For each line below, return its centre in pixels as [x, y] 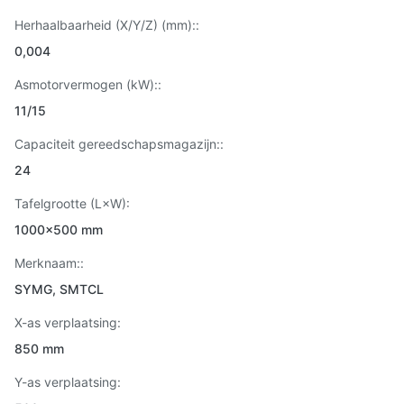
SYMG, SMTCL [59, 289]
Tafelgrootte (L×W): [72, 203]
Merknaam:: [49, 263]
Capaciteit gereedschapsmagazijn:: [119, 144]
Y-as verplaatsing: [68, 382]
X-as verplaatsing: [68, 322]
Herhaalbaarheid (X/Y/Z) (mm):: [107, 25]
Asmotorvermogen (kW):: [88, 84]
